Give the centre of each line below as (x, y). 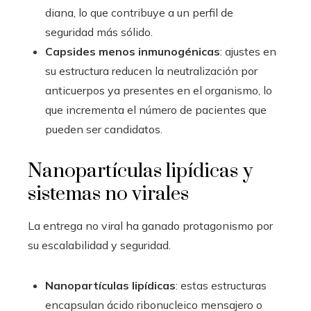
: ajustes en (248, 51)
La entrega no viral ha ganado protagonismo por (150, 225)
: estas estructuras (221, 285)
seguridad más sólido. (99, 32)
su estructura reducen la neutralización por (151, 70)
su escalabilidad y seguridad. (99, 245)
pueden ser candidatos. (104, 129)
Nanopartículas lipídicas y (140, 171)
